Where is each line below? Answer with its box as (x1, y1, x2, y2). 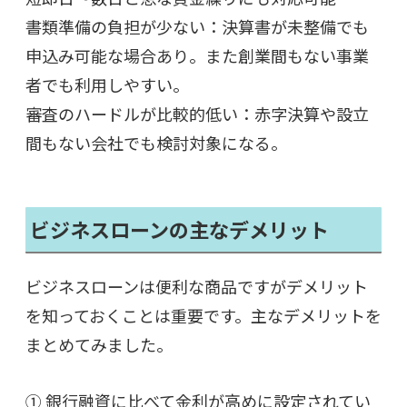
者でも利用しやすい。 (25, 72, 189, 96)
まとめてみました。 (25, 332, 173, 356)
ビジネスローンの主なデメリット (25, 213, 329, 243)
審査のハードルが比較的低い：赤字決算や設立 (25, 101, 369, 125)
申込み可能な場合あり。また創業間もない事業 (25, 43, 369, 67)
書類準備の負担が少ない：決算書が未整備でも (25, 14, 369, 38)
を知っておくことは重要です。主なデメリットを (25, 303, 382, 327)
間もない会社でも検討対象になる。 (25, 130, 287, 154)
